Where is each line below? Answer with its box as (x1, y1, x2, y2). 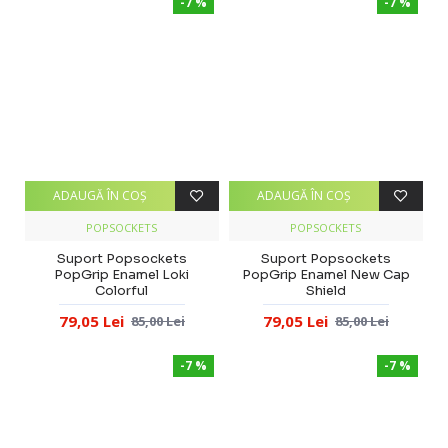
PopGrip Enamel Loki (54, 265, 190, 283)
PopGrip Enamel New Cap (241, 265, 410, 283)
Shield (305, 281, 346, 299)
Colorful (95, 281, 149, 299)
